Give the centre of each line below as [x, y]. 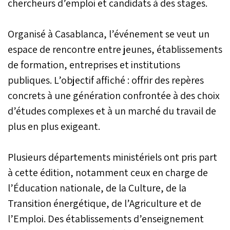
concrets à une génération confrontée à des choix [114, 95]
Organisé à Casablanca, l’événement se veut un [109, 34]
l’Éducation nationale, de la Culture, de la [97, 188]
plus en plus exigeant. [54, 126]
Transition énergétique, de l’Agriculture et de [104, 203]
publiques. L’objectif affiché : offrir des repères [106, 80]
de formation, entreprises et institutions [94, 64]
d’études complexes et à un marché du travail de [112, 111]
